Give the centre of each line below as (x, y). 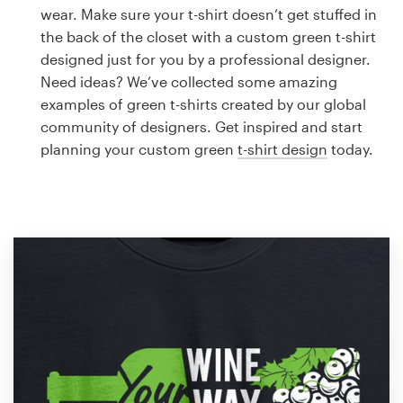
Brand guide (56, 138)
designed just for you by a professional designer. (206, 59)
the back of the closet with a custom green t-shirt (208, 36)
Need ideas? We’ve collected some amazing (189, 81)
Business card (62, 47)
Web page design (73, 92)
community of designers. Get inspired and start (201, 126)
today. (350, 149)
